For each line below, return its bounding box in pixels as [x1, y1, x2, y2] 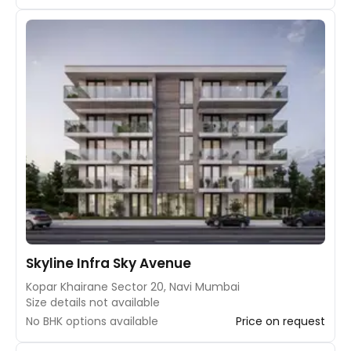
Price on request [236, 313, 325, 329]
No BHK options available [26, 313, 158, 329]
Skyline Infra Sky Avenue [26, 253, 191, 273]
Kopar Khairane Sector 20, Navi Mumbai [26, 278, 240, 295]
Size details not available [26, 294, 160, 310]
